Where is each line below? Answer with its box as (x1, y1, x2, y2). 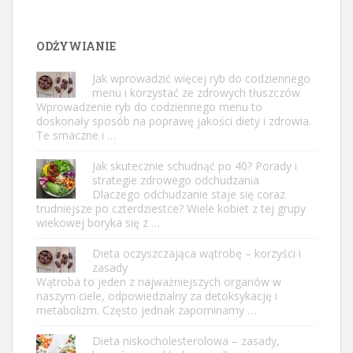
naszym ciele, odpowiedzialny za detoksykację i (36, 288, 277, 303)
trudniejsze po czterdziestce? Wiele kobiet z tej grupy (36, 200, 306, 216)
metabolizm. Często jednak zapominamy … (36, 302, 256, 318)
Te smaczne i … (36, 127, 116, 143)
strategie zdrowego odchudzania (92, 172, 259, 188)
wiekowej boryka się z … (36, 214, 160, 230)
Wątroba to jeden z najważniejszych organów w (36, 273, 281, 289)
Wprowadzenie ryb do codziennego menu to (36, 98, 262, 114)
